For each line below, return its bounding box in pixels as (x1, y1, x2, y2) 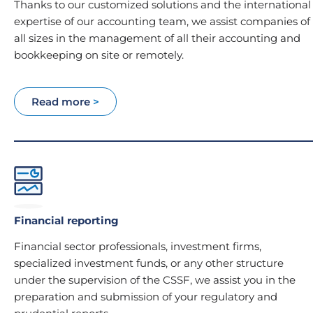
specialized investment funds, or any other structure (14, 256, 284, 270)
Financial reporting (14, 214, 119, 228)
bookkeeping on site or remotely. (14, 48, 184, 61)
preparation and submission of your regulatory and (14, 290, 277, 304)
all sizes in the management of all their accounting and (14, 31, 300, 45)
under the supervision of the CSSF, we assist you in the (14, 273, 296, 287)
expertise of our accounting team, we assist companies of (14, 14, 310, 28)
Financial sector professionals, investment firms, (14, 240, 261, 254)
